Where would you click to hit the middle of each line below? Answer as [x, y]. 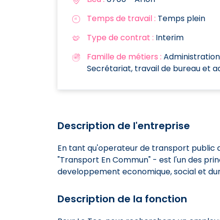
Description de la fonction [122, 199]
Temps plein [180, 18]
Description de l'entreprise [124, 125]
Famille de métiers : [124, 56]
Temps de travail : [121, 18]
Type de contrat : [120, 37]
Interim [169, 37]
